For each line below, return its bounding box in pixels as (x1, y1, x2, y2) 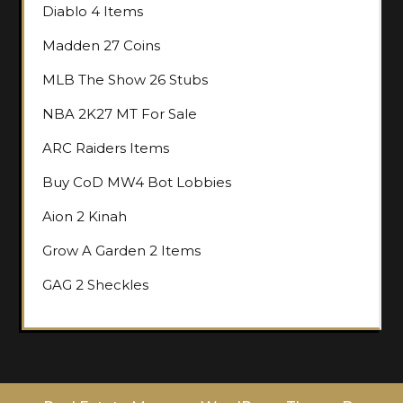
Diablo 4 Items (42, 2, 143, 20)
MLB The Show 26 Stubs (42, 70, 208, 88)
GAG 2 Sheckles (42, 275, 148, 293)
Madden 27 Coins (42, 36, 160, 54)
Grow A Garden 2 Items (42, 241, 201, 259)
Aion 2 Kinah (42, 207, 127, 225)
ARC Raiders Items (42, 139, 169, 157)
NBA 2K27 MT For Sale (42, 104, 197, 122)
